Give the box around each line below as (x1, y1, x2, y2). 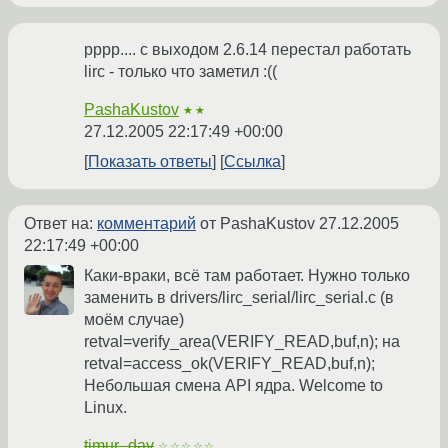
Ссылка (224, 153, 281, 171)
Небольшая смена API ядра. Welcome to (84, 377, 383, 395)
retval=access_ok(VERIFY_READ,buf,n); (84, 355, 375, 373)
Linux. (84, 399, 127, 417)
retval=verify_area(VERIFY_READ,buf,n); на (84, 333, 400, 351)
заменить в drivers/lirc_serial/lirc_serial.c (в (84, 289, 394, 307)
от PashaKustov (196, 215, 319, 233)
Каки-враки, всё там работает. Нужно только (84, 267, 410, 285)
